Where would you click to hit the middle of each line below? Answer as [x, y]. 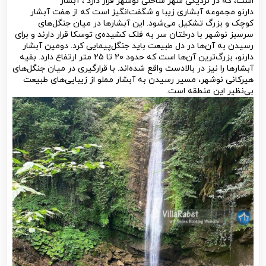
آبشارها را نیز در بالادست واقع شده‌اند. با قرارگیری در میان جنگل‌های [133, 69]
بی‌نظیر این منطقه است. [210, 91]
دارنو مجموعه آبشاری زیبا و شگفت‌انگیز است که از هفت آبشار [142, 12]
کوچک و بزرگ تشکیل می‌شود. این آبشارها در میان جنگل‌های [146, 23]
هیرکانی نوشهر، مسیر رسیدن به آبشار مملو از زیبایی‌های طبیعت [138, 80]
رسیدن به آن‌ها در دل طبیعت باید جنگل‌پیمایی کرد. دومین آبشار [138, 46]
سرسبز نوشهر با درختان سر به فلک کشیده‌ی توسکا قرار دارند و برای [134, 35]
